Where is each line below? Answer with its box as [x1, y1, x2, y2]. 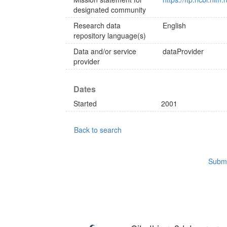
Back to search [74, 125, 122, 135]
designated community [73, 5, 146, 15]
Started [73, 98, 97, 108]
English [163, 20, 186, 30]
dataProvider [163, 46, 204, 56]
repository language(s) [73, 30, 146, 41]
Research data [73, 20, 121, 30]
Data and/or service [73, 46, 136, 56]
